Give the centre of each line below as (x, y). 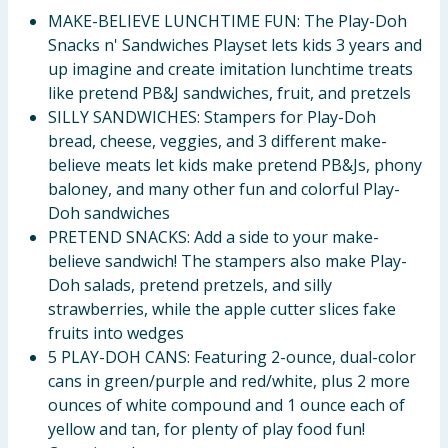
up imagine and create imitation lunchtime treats (230, 69)
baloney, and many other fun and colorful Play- (224, 189)
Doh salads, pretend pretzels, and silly (190, 285)
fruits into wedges (116, 333)
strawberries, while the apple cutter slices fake (222, 309)
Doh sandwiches (109, 213)
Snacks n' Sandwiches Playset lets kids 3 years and (235, 45)
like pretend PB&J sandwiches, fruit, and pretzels (229, 93)
